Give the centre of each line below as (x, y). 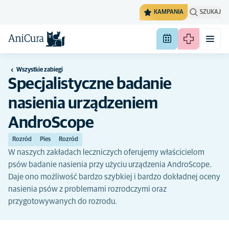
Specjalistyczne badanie (90, 84)
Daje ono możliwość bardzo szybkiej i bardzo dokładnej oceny (114, 177)
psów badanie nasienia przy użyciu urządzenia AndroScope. (110, 165)
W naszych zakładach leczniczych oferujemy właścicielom (106, 152)
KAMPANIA (169, 12)
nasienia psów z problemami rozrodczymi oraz (87, 189)
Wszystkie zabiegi (40, 70)
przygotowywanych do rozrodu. (63, 201)
